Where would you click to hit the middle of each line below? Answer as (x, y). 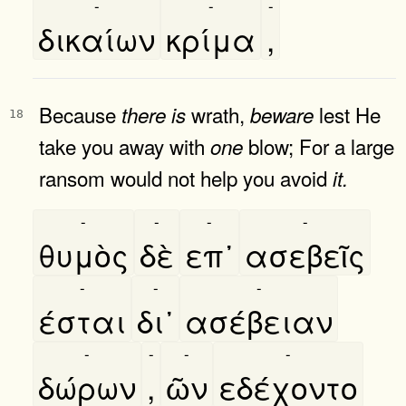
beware (282, 114)
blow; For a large (319, 145)
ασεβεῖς (305, 254)
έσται (82, 320)
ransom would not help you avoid (186, 177)
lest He (347, 114)
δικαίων (97, 38)
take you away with (125, 145)
